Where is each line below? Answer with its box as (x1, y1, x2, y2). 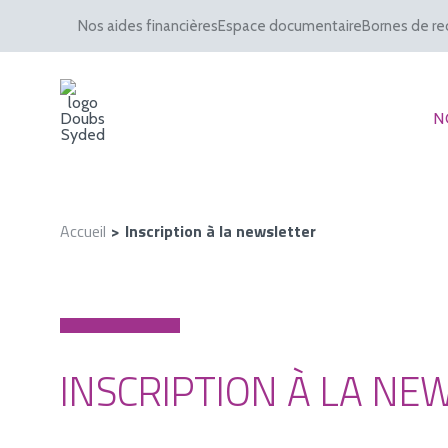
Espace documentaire (218, 17, 362, 35)
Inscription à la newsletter (125, 219, 316, 243)
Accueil (60, 219, 106, 243)
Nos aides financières (78, 17, 218, 35)
